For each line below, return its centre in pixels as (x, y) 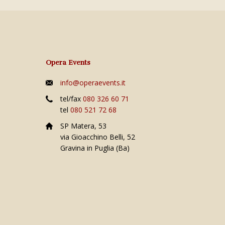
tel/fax (72, 99)
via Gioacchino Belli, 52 (98, 137)
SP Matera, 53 (83, 126)
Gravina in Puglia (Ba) (95, 148)
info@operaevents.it (93, 83)
